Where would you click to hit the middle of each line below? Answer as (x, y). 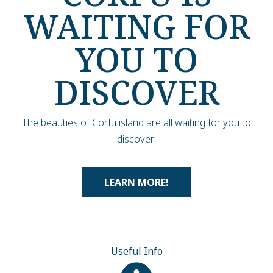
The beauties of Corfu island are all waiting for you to (136, 122)
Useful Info (136, 251)
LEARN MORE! (136, 182)
